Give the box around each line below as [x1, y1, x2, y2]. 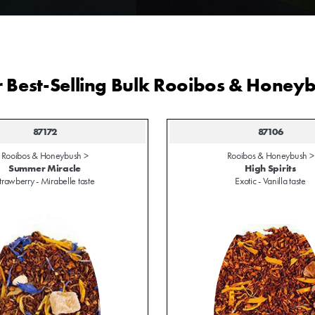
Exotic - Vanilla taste [235, 174, 306, 188]
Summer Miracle [8, 162, 81, 175]
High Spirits [245, 162, 296, 175]
